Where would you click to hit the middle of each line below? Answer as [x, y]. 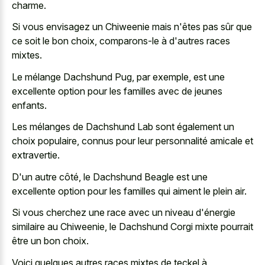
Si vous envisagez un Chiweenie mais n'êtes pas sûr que [132, 27]
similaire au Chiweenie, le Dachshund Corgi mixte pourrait [132, 227]
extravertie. [36, 155]
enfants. [29, 105]
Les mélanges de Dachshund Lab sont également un [123, 127]
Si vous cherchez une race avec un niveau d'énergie [124, 213]
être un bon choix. [50, 241]
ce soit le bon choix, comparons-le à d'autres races [121, 41]
